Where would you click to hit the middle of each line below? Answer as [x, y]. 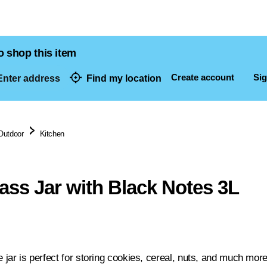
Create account [203, 77]
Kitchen [52, 134]
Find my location [124, 78]
